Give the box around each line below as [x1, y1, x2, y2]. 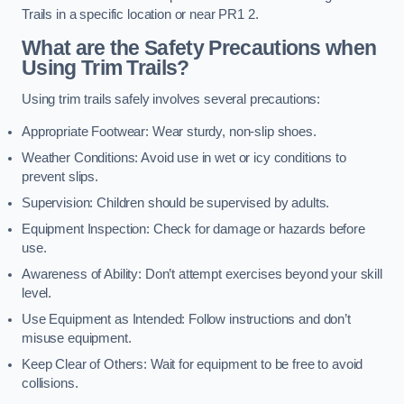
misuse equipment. [22, 330, 132, 345]
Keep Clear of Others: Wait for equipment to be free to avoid [22, 356, 363, 372]
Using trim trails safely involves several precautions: [22, 92, 321, 107]
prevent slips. [22, 169, 98, 184]
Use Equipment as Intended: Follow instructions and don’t [22, 311, 351, 326]
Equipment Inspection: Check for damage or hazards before [22, 221, 365, 236]
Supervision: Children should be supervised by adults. [22, 195, 330, 210]
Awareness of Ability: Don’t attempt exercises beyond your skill [22, 266, 382, 281]
